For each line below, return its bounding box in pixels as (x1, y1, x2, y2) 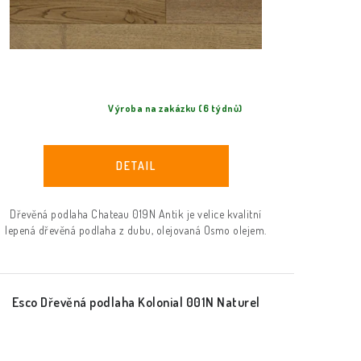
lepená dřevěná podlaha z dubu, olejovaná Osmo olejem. (5, 222, 267, 237)
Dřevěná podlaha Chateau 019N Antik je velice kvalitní (10, 206, 262, 221)
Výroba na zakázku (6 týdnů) (108, 102, 243, 115)
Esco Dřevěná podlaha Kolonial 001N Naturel (11, 293, 260, 310)
